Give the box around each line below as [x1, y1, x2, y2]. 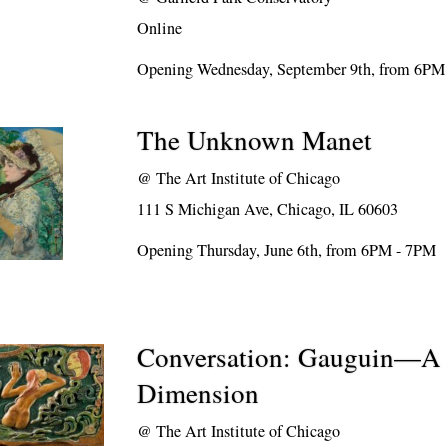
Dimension [137, 375, 260, 411]
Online [137, 17, 183, 39]
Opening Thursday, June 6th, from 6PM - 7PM [137, 239, 437, 261]
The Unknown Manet [137, 122, 373, 158]
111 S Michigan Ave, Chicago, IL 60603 [137, 198, 399, 220]
